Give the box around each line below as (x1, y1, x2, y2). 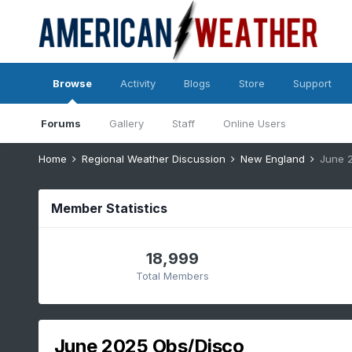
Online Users (222, 117, 286, 130)
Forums (40, 117, 81, 130)
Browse (52, 77, 92, 90)
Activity (119, 77, 156, 90)
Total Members (135, 269, 209, 282)
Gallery (108, 117, 144, 130)
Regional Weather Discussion (81, 152, 229, 165)
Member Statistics (50, 200, 167, 216)
